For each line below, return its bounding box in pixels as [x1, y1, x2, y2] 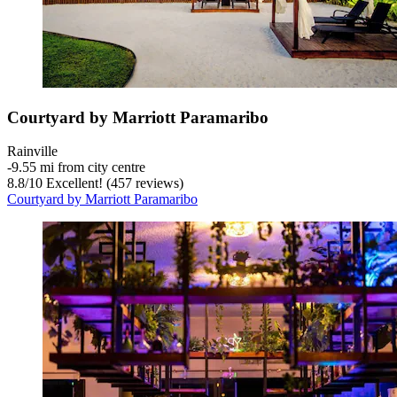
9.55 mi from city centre [12, 160, 145, 175]
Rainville [7, 144, 58, 160]
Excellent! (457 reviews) [43, 175, 183, 191]
